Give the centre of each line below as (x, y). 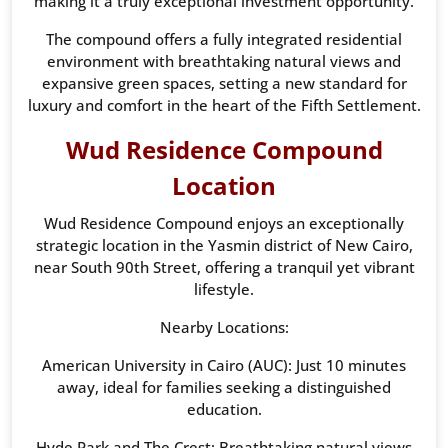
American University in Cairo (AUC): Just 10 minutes (224, 365)
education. (224, 409)
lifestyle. (224, 289)
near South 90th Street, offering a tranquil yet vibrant (224, 267)
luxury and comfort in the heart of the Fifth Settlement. (224, 105)
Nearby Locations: (224, 327)
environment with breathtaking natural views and (224, 61)
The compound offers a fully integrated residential (224, 39)
